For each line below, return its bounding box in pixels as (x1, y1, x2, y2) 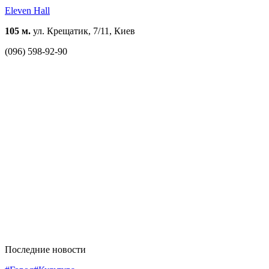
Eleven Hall (5, 5, 50, 16)
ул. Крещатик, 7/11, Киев (31, 25, 135, 36)
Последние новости (5, 244, 86, 255)
